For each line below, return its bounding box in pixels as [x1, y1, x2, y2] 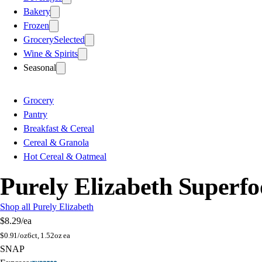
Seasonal [23, 62, 56, 73]
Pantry [23, 109, 47, 119]
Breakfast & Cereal [23, 123, 94, 133]
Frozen [23, 20, 49, 30]
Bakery [23, 6, 50, 16]
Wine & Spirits [23, 48, 78, 58]
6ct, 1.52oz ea [27, 230, 71, 240]
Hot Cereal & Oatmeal [23, 151, 106, 161]
